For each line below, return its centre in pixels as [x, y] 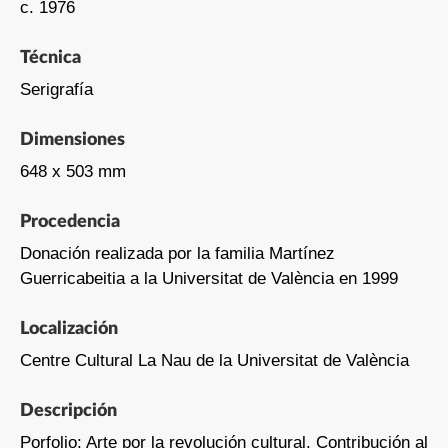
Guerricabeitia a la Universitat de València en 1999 [208, 278]
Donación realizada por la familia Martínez [177, 253]
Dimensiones [72, 139]
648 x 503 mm [72, 171]
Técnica [50, 57]
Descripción [68, 410]
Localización [68, 328]
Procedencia [69, 221]
